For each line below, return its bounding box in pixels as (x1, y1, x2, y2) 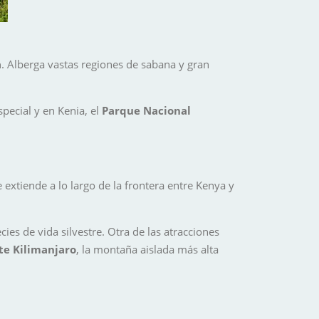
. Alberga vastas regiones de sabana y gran (1, 57, 209, 72)
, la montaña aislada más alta (76, 242, 219, 257)
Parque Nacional (102, 103, 191, 118)
